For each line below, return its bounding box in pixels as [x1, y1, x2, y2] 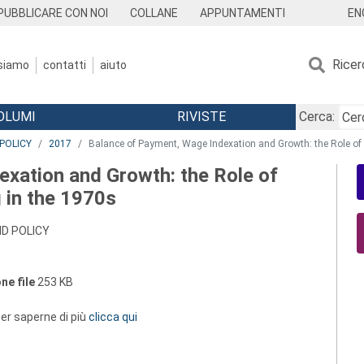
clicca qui [89, 310, 137, 323]
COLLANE [130, 6, 179, 19]
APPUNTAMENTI [199, 6, 285, 19]
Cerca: [298, 109, 335, 124]
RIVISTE [176, 109, 226, 124]
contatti [43, 58, 86, 71]
